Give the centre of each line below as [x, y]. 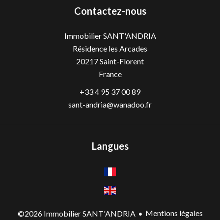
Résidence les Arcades [110, 48]
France [110, 74]
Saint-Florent [121, 61]
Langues [110, 146]
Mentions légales [174, 213]
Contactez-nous [110, 11]
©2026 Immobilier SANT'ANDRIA [76, 213]
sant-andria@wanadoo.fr [110, 104]
